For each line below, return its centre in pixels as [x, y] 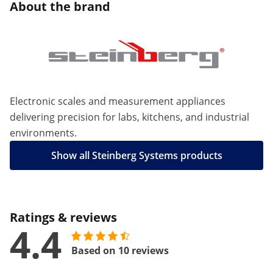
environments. [43, 133]
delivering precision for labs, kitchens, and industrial [129, 117]
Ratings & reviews [63, 217]
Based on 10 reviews [120, 250]
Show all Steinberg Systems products [136, 155]
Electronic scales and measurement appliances [118, 101]
